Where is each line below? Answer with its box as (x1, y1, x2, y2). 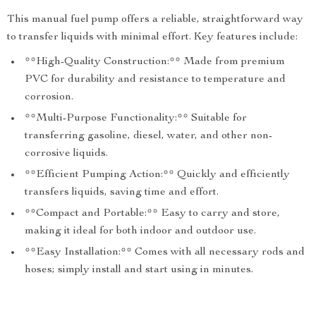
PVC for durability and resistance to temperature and (25, 74, 286, 85)
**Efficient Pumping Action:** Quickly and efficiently (25, 169, 290, 181)
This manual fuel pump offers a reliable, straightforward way (7, 14, 303, 25)
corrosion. (25, 92, 73, 103)
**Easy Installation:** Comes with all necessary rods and (25, 247, 305, 258)
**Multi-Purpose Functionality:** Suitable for (25, 113, 247, 124)
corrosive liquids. (25, 148, 108, 159)
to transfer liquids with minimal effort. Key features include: (7, 32, 298, 43)
